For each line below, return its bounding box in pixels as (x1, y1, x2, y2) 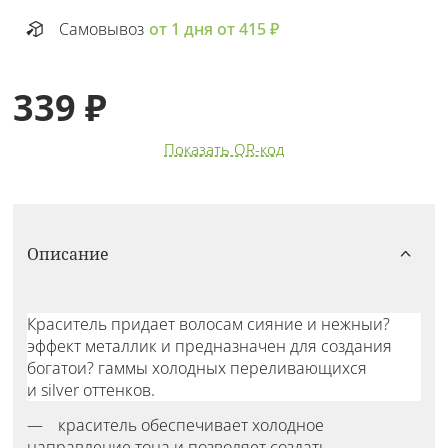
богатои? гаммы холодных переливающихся (26, 356, 367, 379)
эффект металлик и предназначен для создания (26, 334, 392, 357)
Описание (26, 242, 109, 265)
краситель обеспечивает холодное (57, 413, 324, 436)
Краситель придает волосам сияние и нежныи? (26, 312, 390, 335)
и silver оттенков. (26, 378, 155, 401)
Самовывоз (59, 18, 145, 41)
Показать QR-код (164, 139, 284, 160)
